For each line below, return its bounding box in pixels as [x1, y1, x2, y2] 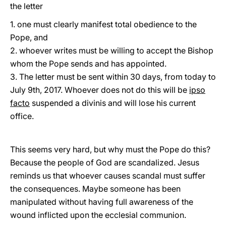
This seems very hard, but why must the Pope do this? [10, 144, 210, 154]
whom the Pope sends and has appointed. [10, 59, 166, 69]
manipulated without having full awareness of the [10, 197, 193, 207]
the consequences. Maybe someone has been [10, 184, 181, 194]
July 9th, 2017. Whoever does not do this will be [10, 85, 189, 95]
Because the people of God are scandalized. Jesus [10, 157, 199, 167]
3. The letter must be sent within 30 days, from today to [10, 72, 216, 82]
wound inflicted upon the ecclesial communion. [10, 210, 186, 220]
